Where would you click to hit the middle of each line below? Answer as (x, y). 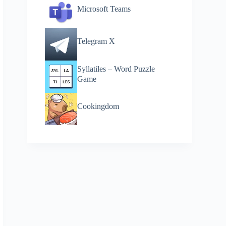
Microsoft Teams (104, 9)
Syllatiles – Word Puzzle (116, 69)
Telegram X (96, 41)
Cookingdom (98, 106)
